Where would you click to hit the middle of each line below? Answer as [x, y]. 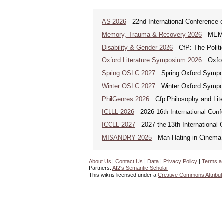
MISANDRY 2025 [127, 138]
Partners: [101, 168]
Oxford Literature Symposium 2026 [152, 60]
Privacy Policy [180, 161]
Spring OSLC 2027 [128, 73]
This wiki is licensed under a [123, 175]
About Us [100, 161]
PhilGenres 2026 [125, 99]
